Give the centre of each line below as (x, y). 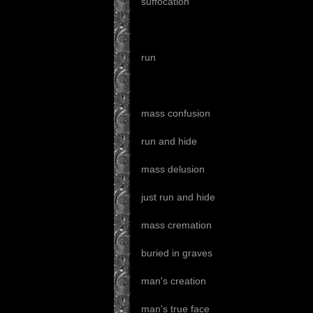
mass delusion (173, 169)
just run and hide (178, 197)
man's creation (174, 281)
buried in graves (177, 253)
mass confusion (176, 113)
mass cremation (176, 225)
